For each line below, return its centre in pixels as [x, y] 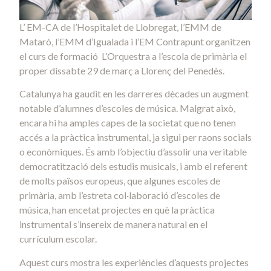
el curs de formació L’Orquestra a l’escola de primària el [133, 56]
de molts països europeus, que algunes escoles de [120, 181]
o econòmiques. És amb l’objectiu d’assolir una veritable [133, 152]
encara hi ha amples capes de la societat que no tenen [128, 123]
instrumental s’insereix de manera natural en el [113, 224]
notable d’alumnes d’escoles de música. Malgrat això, [127, 108]
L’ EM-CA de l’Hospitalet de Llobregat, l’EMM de [120, 27]
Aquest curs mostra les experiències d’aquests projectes [134, 262]
